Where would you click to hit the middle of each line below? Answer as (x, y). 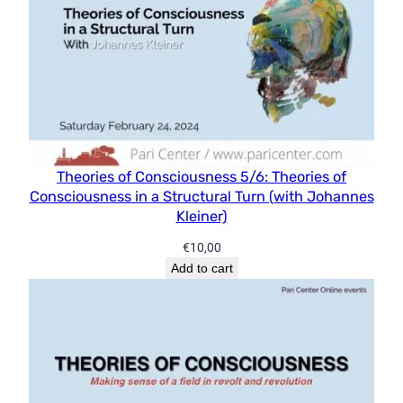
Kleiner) (201, 216)
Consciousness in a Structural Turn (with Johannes (201, 196)
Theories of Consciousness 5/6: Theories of (201, 176)
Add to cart (201, 268)
